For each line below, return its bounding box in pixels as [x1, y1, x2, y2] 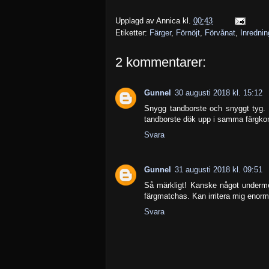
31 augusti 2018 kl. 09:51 [175, 165, 262, 174]
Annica [156, 16, 180, 25]
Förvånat [205, 28, 235, 37]
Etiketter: [115, 28, 150, 37]
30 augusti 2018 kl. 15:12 [175, 88, 262, 97]
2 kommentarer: [115, 54, 206, 70]
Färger [150, 28, 171, 37]
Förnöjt [176, 28, 200, 37]
